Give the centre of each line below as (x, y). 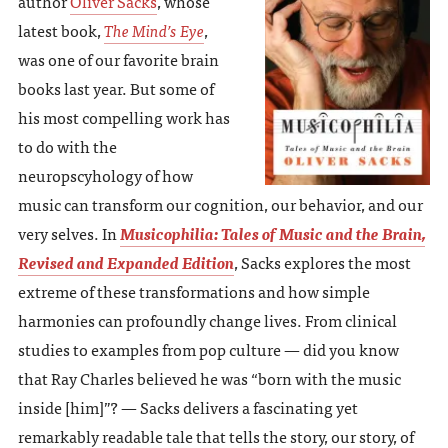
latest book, (60, 29)
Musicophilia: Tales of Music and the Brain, (272, 232)
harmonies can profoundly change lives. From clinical (207, 319)
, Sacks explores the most (322, 261)
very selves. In (68, 232)
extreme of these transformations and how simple (193, 290)
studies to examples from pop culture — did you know (208, 348)
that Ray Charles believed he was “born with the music (209, 377)
